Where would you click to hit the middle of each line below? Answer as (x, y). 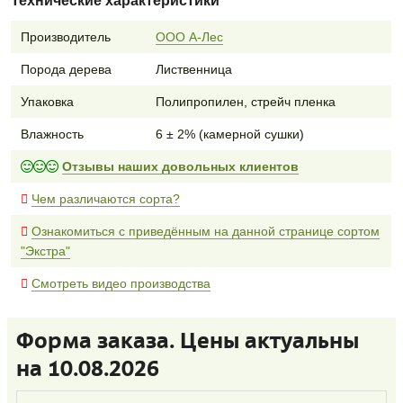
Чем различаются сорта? (105, 198)
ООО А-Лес (189, 36)
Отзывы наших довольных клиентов (180, 166)
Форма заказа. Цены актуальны (188, 340)
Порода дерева (66, 69)
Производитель (65, 36)
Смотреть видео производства (121, 283)
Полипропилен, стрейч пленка (245, 101)
